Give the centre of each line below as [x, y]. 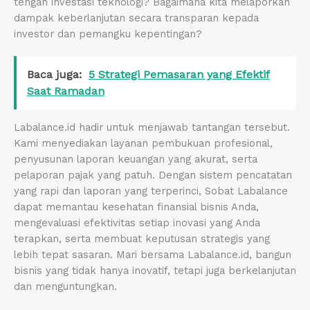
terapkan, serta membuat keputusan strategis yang [142, 238]
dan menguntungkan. [65, 286]
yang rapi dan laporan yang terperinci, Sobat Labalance [151, 191]
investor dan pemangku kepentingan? [108, 34]
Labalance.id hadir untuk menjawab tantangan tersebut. [152, 127]
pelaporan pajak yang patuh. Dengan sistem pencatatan [153, 175]
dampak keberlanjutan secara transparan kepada [136, 18]
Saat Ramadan [65, 91]
